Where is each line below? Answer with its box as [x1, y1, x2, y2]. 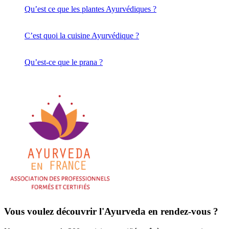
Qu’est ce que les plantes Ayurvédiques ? [25, 4, 156, 13]
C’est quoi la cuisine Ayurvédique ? [25, 31, 139, 40]
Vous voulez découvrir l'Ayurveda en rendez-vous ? [4, 206, 218, 217]
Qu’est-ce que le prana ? [25, 57, 103, 66]
